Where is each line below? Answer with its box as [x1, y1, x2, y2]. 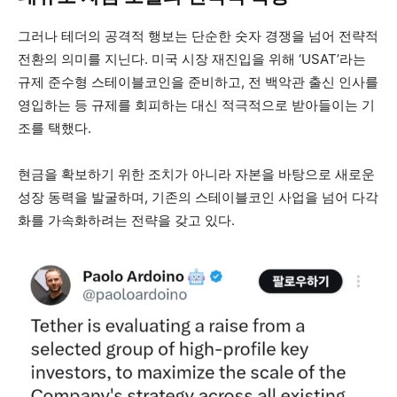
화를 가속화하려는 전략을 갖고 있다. [18, 212, 235, 230]
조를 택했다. [18, 120, 91, 137]
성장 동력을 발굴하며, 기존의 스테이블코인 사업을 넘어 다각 [18, 189, 378, 206]
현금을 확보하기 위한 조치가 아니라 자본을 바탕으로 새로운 [18, 166, 375, 183]
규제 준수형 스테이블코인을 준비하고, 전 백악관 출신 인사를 [18, 74, 378, 91]
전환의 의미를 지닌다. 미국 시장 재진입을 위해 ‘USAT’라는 [18, 51, 366, 68]
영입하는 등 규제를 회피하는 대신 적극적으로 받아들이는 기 [18, 97, 375, 114]
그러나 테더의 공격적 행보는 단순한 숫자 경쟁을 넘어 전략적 [18, 27, 378, 45]
